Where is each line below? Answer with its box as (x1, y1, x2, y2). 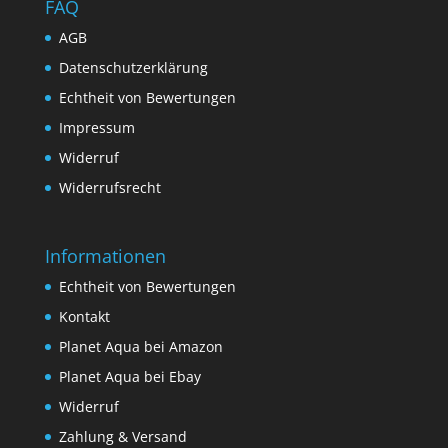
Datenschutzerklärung (58, 57, 208, 77)
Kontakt (58, 307, 110, 327)
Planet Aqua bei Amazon (58, 337, 223, 357)
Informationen (44, 244, 166, 269)
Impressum (58, 117, 135, 137)
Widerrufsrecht (58, 177, 161, 197)
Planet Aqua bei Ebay (58, 367, 201, 387)
